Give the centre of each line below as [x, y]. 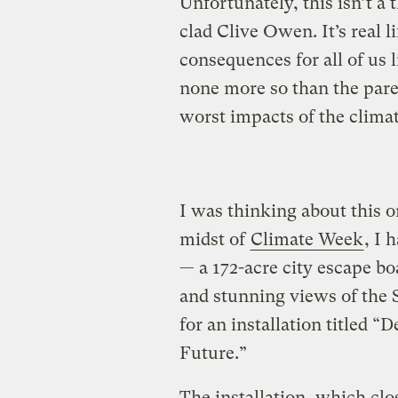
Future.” [213, 354]
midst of [214, 240]
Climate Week [306, 240]
